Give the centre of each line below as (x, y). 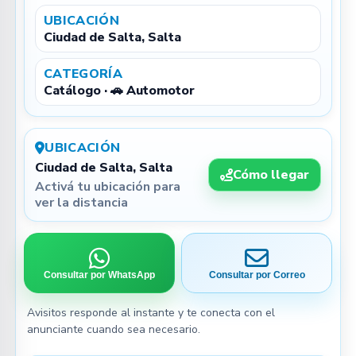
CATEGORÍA (83, 74)
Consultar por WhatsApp (99, 275)
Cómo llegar (271, 175)
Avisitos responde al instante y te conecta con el (151, 313)
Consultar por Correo (257, 275)
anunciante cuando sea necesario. (114, 329)
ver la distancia (81, 203)
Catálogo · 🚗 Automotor (119, 91)
